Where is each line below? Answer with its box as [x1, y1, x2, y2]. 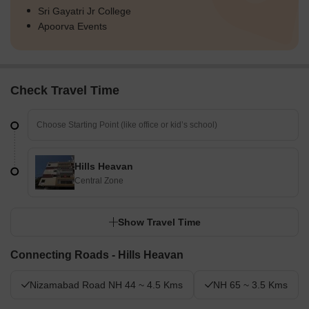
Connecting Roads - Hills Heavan [10, 249, 183, 261]
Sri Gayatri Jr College [38, 6, 131, 17]
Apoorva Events [38, 21, 107, 32]
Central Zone [74, 176, 123, 186]
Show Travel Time [118, 217, 201, 228]
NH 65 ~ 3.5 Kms [213, 279, 288, 291]
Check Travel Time [10, 83, 119, 98]
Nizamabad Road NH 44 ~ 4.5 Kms [30, 279, 183, 291]
